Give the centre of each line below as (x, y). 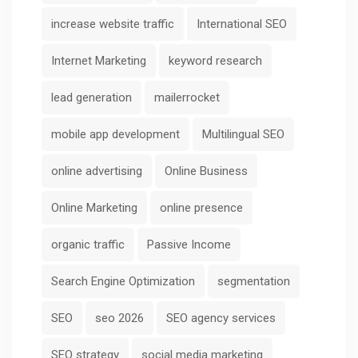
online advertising (97, 171)
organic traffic (88, 244)
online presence (201, 207)
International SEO (242, 24)
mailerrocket (187, 97)
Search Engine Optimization (123, 281)
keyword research (215, 60)
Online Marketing (94, 207)
